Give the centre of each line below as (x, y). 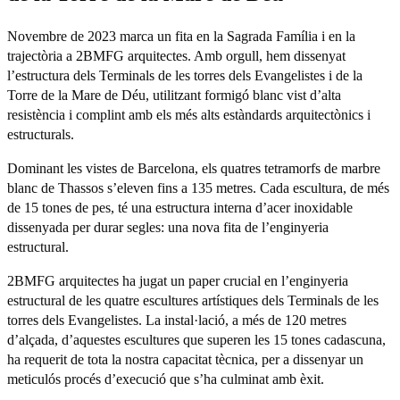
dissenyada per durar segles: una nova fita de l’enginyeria (168, 227)
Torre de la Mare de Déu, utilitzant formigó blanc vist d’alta (174, 95)
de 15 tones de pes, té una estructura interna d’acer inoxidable (180, 207)
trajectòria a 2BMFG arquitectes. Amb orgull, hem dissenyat (176, 55)
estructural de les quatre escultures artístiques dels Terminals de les (193, 300)
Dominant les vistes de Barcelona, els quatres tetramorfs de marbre (194, 168)
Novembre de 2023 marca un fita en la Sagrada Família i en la (181, 36)
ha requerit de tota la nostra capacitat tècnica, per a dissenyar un (185, 359)
